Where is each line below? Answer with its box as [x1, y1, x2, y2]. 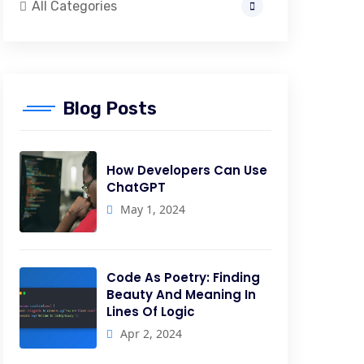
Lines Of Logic [106, 303, 195, 320]
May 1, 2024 [116, 201, 185, 217]
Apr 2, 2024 [116, 326, 182, 341]
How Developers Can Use [106, 161, 267, 179]
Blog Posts [62, 97, 157, 119]
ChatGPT [106, 178, 166, 196]
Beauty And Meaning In [106, 286, 256, 303]
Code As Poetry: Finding [106, 269, 260, 286]
